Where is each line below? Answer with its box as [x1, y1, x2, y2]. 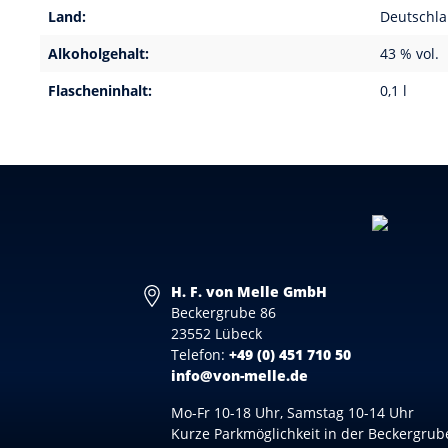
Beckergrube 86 [171, 303, 277, 322]
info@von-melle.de [171, 366, 309, 385]
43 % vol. [380, 44, 439, 63]
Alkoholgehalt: [48, 44, 149, 63]
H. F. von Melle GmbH [171, 282, 328, 301]
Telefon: [171, 345, 230, 364]
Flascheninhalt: [48, 81, 152, 100]
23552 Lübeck [171, 324, 263, 343]
